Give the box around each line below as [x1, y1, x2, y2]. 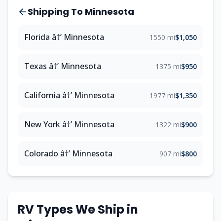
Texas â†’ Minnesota [24, 61, 101, 72]
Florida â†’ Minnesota [24, 32, 104, 42]
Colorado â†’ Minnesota [24, 148, 112, 159]
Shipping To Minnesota [28, 5, 134, 18]
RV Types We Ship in [18, 201, 138, 218]
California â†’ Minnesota [24, 90, 114, 101]
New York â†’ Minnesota [24, 119, 114, 130]
